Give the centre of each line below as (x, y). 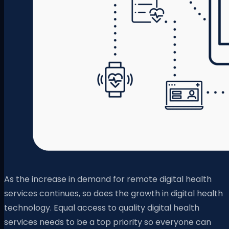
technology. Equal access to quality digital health (102, 208)
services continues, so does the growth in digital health (113, 193)
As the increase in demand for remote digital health (108, 179)
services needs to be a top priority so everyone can (108, 222)
